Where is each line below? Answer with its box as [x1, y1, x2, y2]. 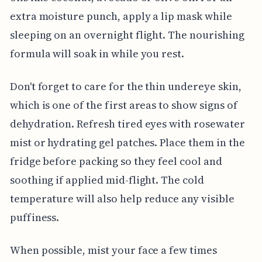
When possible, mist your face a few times [9, 242, 217, 257]
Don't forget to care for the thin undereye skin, [9, 78, 242, 94]
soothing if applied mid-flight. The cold [9, 172, 204, 187]
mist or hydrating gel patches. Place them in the [9, 135, 245, 150]
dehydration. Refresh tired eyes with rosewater [9, 116, 245, 131]
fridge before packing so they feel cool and [9, 153, 222, 168]
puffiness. [9, 209, 60, 225]
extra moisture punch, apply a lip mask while [9, 8, 232, 23]
